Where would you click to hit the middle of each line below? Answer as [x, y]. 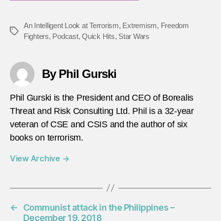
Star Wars [134, 36]
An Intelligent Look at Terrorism [71, 25]
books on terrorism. [47, 137]
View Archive [36, 158]
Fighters [36, 36]
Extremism [140, 25]
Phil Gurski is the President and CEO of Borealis [102, 97]
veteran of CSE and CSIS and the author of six [99, 124]
